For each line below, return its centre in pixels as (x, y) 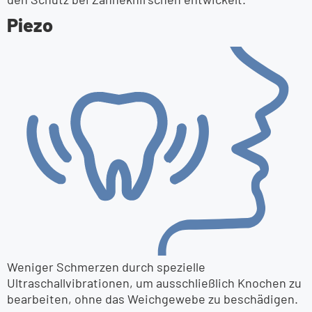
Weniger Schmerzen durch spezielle (106, 267)
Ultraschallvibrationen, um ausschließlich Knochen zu (154, 283)
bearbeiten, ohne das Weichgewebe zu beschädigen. (153, 299)
